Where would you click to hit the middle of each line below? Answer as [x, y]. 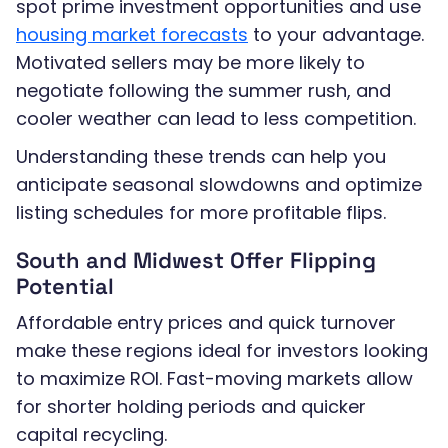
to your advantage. [336, 35]
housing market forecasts [132, 35]
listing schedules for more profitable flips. [201, 213]
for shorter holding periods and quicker [191, 407]
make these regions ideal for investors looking [222, 351]
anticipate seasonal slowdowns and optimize [219, 185]
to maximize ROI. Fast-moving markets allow [214, 379]
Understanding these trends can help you [201, 157]
